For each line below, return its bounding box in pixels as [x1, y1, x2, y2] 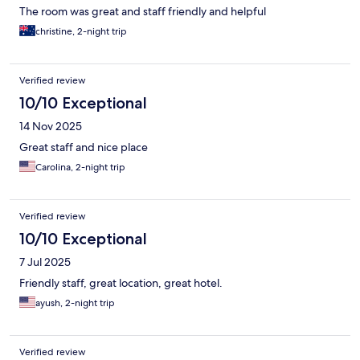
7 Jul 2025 [19, 254, 71, 269]
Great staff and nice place [19, 139, 148, 154]
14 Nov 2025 [19, 118, 82, 133]
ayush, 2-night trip [35, 296, 115, 309]
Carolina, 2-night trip [35, 160, 125, 174]
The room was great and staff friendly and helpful [19, 3, 266, 18]
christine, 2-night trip [35, 24, 127, 38]
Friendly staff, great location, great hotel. [19, 275, 223, 290]
